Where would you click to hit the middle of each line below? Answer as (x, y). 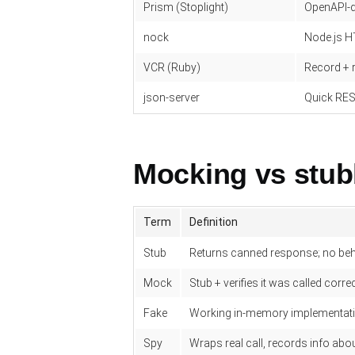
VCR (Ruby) (172, 67)
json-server (172, 97)
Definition (214, 222)
